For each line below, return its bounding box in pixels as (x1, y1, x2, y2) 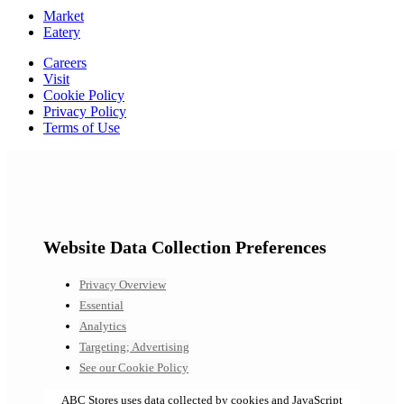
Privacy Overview (79, 278, 166, 292)
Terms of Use (43, 119, 120, 135)
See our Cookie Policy (79, 361, 188, 375)
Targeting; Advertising (79, 340, 189, 354)
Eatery (43, 23, 80, 40)
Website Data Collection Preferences (43, 238, 326, 258)
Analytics (79, 319, 126, 334)
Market (43, 7, 84, 23)
